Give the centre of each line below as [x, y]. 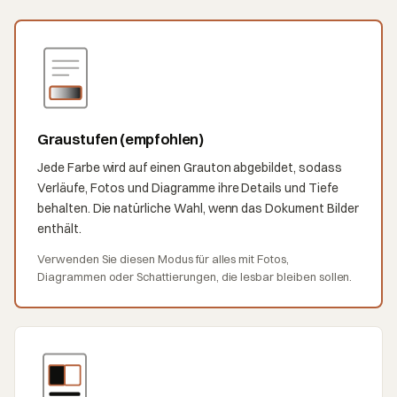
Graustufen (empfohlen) [121, 138]
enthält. [59, 228]
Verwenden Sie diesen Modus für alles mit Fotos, [163, 258]
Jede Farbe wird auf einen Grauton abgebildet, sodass [190, 167]
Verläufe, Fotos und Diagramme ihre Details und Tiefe [188, 187]
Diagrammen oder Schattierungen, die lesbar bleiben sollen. [195, 276]
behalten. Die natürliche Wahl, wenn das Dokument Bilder [198, 208]
